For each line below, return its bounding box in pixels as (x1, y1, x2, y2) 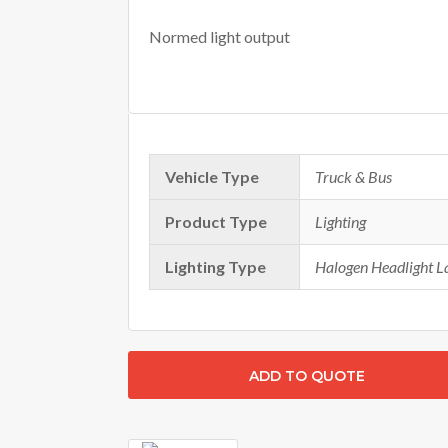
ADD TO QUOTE (248, 367, 365, 385)
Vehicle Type (164, 167, 259, 186)
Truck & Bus (314, 167, 392, 186)
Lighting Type (164, 257, 266, 276)
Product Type (164, 212, 267, 231)
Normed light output (148, 27, 290, 46)
